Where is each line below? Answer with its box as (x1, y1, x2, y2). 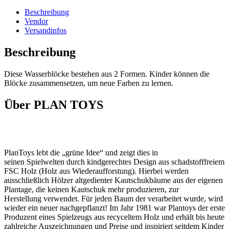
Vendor (25, 16, 48, 26)
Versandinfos (25, 26, 66, 35)
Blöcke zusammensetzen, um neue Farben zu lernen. (4, 78, 173, 87)
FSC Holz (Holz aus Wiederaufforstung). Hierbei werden (4, 167, 189, 176)
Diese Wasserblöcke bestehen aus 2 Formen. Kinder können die (4, 69, 210, 78)
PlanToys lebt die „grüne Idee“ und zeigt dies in (4, 148, 158, 157)
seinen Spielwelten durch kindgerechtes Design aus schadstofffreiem (4, 157, 224, 167)
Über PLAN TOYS (4, 98, 103, 111)
